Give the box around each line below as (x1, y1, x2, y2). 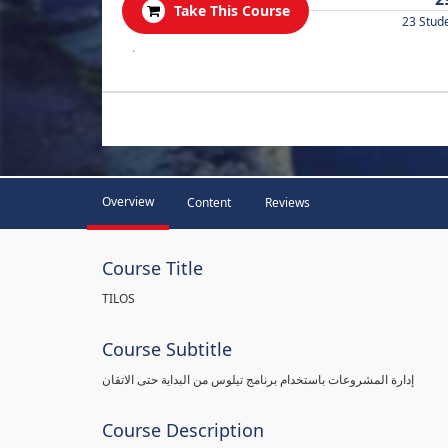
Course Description (102, 418, 264, 442)
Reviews (265, 194, 310, 211)
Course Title (102, 256, 203, 280)
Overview (102, 193, 154, 210)
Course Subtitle (102, 337, 232, 361)
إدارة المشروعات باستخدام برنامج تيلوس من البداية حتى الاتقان (102, 371, 414, 388)
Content (187, 194, 231, 211)
